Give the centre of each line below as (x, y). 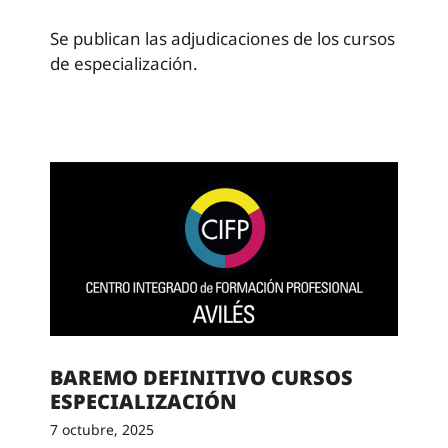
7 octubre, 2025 (102, 429)
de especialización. (124, 63)
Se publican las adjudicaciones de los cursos (222, 38)
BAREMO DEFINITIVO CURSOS (201, 377)
